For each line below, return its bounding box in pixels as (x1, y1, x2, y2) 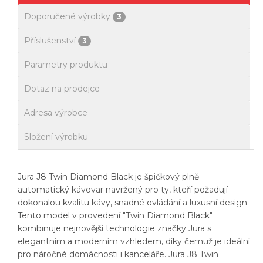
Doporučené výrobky (24, 11, 113, 22)
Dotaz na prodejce (24, 83, 100, 95)
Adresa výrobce (24, 107, 87, 119)
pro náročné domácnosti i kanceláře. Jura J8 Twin (18, 249, 218, 260)
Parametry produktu (24, 59, 107, 70)
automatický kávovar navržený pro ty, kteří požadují (18, 184, 228, 195)
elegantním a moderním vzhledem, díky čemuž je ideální (18, 236, 250, 247)
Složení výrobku (24, 131, 88, 143)
